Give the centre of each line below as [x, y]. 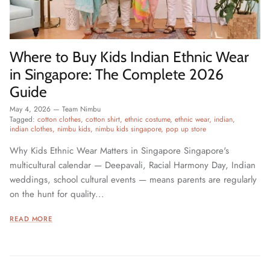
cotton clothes [59, 119]
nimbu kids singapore [128, 129]
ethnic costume [147, 119]
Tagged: [22, 119]
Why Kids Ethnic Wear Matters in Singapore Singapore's [119, 150]
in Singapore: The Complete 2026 [117, 74]
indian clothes [31, 129]
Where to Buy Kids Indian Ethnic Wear [129, 56]
